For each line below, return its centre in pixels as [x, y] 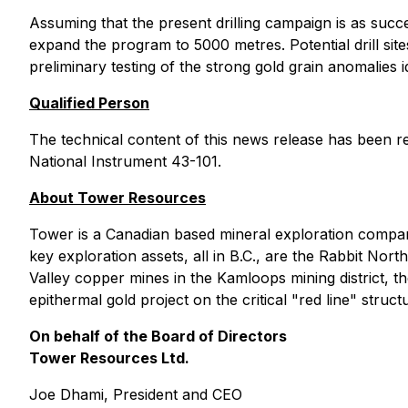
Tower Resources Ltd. [109, 358]
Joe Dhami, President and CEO [136, 394]
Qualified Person [89, 103]
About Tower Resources [117, 198]
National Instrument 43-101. [125, 161]
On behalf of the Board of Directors [158, 336]
